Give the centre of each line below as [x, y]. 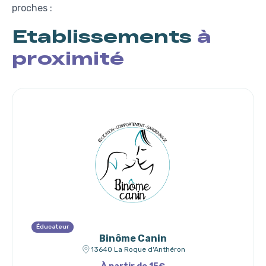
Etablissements [104, 36]
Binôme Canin [133, 238]
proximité [68, 58]
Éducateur [53, 227]
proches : [32, 8]
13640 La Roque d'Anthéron [138, 249]
